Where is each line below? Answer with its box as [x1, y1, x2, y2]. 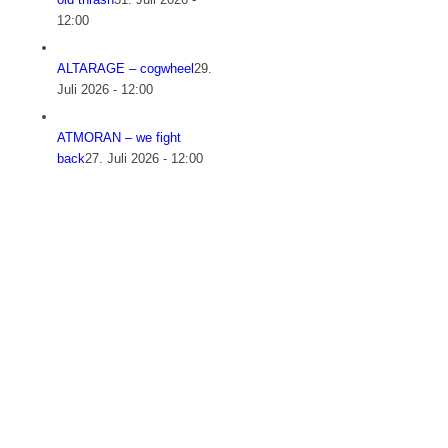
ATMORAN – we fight [57, 130, 182, 146]
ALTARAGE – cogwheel [57, 61, 195, 77]
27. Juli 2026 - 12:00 [85, 151, 204, 167]
